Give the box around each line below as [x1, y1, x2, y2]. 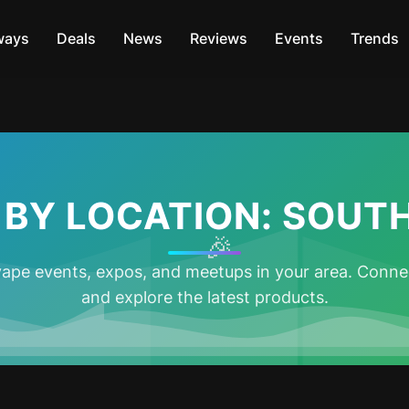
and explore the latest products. [80, 288, 329, 307]
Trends [350, 29, 399, 47]
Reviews [189, 29, 247, 47]
